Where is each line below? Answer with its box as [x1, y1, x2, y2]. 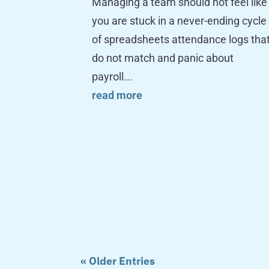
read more [92, 89, 143, 102]
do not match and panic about [92, 52, 234, 65]
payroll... [92, 70, 133, 83]
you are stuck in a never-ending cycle [92, 14, 267, 28]
